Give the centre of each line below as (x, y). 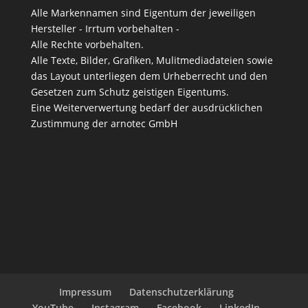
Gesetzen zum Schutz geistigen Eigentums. (130, 91)
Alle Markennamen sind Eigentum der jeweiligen (143, 12)
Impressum (85, 292)
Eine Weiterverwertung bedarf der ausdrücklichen (146, 107)
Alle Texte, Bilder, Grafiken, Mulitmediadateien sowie (152, 60)
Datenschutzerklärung (181, 292)
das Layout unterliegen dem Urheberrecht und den (149, 76)
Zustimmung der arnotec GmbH (104, 123)
